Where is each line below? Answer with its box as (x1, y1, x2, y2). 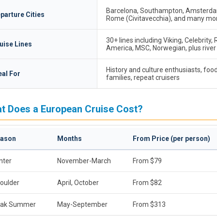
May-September (57, 201, 108, 208)
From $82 (133, 179, 162, 186)
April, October (57, 179, 99, 186)
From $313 (133, 201, 166, 208)
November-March (57, 157, 111, 165)
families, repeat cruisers (106, 74, 180, 81)
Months (57, 135, 82, 142)
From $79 (133, 157, 162, 165)
